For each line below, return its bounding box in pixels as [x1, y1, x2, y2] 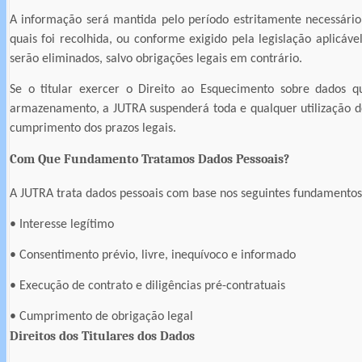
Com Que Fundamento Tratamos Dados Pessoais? [10, 152, 289, 167]
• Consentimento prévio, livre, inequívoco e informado [10, 249, 296, 263]
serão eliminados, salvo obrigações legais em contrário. [10, 53, 302, 66]
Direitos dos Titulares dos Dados [10, 329, 195, 344]
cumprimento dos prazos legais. [10, 122, 176, 136]
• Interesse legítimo [10, 218, 114, 232]
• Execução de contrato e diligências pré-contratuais [10, 280, 285, 293]
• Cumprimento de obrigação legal [10, 310, 193, 324]
